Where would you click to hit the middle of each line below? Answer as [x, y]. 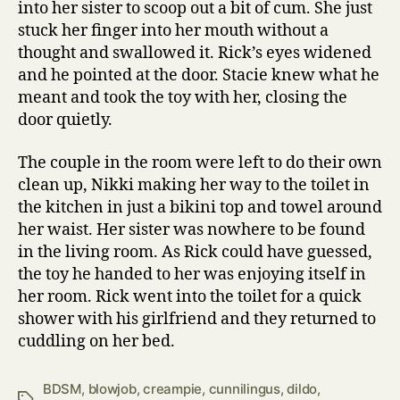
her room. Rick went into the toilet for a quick [190, 296]
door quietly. [65, 120]
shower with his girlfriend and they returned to [197, 319]
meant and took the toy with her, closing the [183, 98]
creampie [173, 388]
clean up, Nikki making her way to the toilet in [194, 185]
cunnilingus [244, 388]
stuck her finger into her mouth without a [173, 31]
